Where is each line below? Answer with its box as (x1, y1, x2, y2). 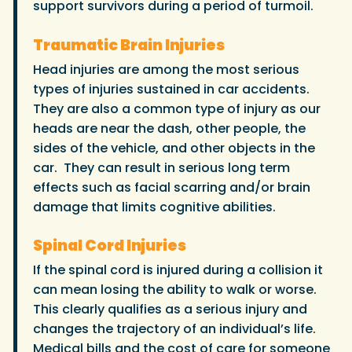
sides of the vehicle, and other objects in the (33, 138, 315, 157)
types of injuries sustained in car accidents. (33, 79, 313, 98)
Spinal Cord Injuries (33, 235, 186, 257)
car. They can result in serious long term (33, 158, 290, 177)
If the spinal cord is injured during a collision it (33, 260, 323, 279)
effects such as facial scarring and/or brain (33, 178, 310, 196)
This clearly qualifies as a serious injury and (33, 299, 307, 318)
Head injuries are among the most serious (33, 60, 299, 79)
